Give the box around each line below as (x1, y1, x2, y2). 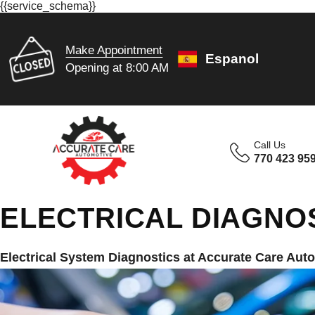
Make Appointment (65, 43, 163, 57)
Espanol (205, 51, 259, 66)
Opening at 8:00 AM (65, 60, 169, 75)
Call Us (254, 139, 286, 150)
